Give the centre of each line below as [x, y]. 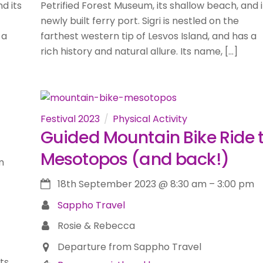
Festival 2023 [70, 119]
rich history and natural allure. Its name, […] [139, 52]
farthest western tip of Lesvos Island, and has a [148, 36]
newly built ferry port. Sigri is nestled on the [139, 21]
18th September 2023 [107, 184]
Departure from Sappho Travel [129, 247]
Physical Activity [150, 119]
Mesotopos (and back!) [134, 159]
